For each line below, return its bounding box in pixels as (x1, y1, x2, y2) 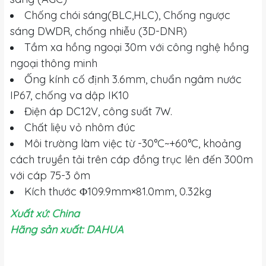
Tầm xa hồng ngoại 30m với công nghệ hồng (24, 40, 249, 55)
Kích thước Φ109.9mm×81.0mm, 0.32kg (24, 185, 211, 199)
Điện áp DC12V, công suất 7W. (24, 104, 172, 119)
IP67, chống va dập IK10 (10, 88, 129, 103)
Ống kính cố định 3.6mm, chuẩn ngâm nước (24, 72, 242, 87)
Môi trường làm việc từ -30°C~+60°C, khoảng (24, 137, 241, 151)
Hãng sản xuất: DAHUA (10, 223, 123, 237)
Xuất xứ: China (10, 207, 80, 221)
